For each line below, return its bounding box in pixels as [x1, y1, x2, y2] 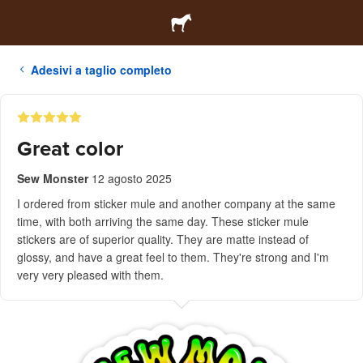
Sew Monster [17, 170, 88, 186]
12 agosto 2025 [92, 170, 172, 186]
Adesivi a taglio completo [31, 62, 172, 78]
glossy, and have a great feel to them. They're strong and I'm [17, 249, 329, 265]
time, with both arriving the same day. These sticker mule [17, 213, 309, 229]
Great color [17, 136, 123, 161]
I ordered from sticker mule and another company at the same [17, 195, 335, 211]
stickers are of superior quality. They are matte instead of [17, 231, 309, 247]
